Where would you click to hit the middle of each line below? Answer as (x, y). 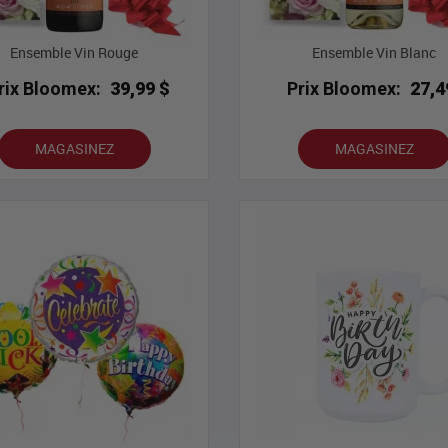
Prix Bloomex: (344, 89)
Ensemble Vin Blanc (374, 53)
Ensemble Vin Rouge (74, 53)
